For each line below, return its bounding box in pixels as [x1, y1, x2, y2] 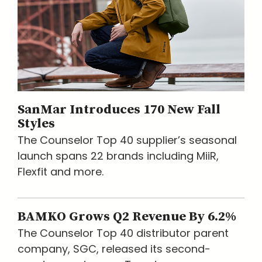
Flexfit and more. [18, 164, 104, 179]
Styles [18, 115, 55, 132]
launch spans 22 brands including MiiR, [18, 148, 219, 163]
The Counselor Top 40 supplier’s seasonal [18, 132, 237, 147]
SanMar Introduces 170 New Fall [18, 101, 220, 118]
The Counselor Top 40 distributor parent [18, 225, 229, 240]
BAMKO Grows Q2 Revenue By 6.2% [18, 208, 236, 225]
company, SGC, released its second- [18, 241, 211, 256]
